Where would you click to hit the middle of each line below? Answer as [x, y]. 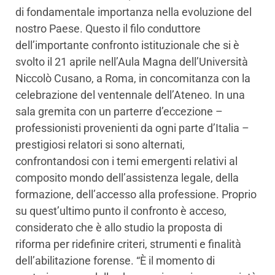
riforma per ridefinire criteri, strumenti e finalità [128, 244]
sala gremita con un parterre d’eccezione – [119, 112]
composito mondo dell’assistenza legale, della [127, 178]
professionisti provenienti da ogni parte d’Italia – [132, 128]
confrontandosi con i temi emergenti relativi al [126, 161]
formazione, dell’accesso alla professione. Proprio [136, 195]
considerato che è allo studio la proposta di [119, 228]
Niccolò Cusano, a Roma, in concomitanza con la [133, 79]
